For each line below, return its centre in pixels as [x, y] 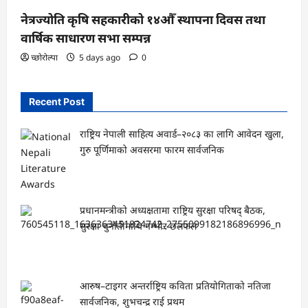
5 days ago [100, 57]
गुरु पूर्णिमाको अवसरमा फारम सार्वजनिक [152, 149]
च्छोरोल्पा [44, 57]
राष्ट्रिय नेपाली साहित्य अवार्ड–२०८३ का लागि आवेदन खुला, [181, 133]
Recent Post [57, 101]
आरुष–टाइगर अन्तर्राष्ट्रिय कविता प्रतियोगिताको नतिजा [175, 286]
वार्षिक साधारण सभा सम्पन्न [86, 38]
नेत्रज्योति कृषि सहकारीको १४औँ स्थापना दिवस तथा [143, 19]
